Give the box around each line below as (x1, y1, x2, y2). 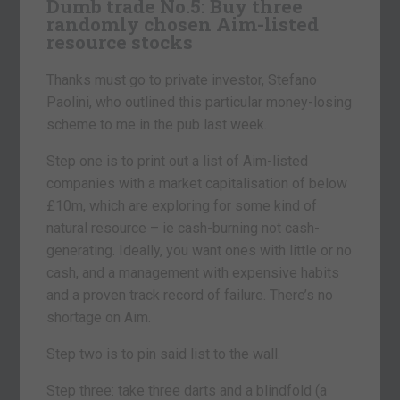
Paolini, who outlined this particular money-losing (46, 94, 353, 112)
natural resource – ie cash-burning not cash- (46, 220, 321, 237)
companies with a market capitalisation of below (46, 175, 348, 193)
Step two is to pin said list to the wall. (46, 346, 281, 363)
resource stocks (46, 29, 194, 55)
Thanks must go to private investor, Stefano (46, 71, 318, 89)
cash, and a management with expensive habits (46, 264, 340, 282)
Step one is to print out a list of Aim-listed (46, 153, 309, 171)
